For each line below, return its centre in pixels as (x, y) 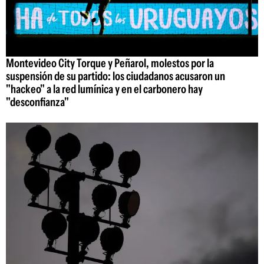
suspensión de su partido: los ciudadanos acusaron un (115, 76)
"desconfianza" (37, 102)
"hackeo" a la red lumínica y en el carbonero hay (104, 89)
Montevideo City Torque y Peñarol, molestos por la (110, 63)
